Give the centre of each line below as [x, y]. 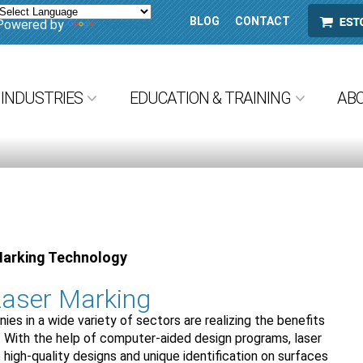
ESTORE [336, 21]
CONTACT [263, 21]
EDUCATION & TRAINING [210, 98]
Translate [124, 24]
